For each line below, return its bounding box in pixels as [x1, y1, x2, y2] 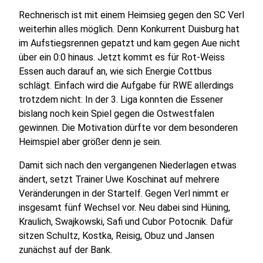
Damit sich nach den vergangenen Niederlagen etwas [19, 160, 237, 171]
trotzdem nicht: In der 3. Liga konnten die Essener [19, 94, 223, 105]
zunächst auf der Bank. [19, 244, 112, 255]
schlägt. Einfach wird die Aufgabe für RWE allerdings [19, 80, 234, 91]
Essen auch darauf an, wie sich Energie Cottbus [19, 66, 212, 77]
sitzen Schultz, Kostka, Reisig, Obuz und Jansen [19, 230, 214, 241]
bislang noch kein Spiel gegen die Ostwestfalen [19, 108, 214, 119]
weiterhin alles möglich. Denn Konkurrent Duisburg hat [19, 23, 240, 35]
